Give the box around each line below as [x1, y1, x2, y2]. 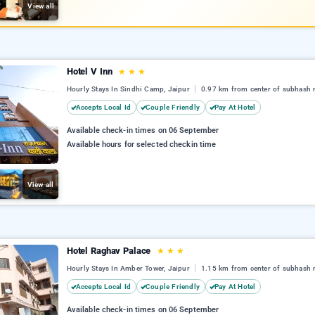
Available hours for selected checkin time [66, 140, 217, 150]
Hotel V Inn [66, 66, 115, 77]
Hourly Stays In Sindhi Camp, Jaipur [66, 85, 193, 94]
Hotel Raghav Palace [66, 245, 154, 256]
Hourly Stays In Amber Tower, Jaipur [66, 264, 193, 273]
